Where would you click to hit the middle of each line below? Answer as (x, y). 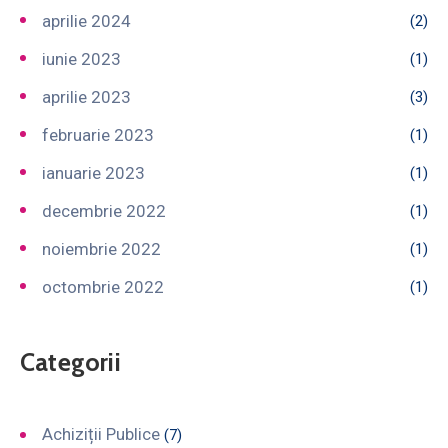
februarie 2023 (98, 134)
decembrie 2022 (104, 210)
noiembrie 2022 (101, 248)
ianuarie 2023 (93, 172)
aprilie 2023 (86, 96)
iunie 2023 (81, 58)
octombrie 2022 (103, 286)
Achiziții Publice (101, 433)
